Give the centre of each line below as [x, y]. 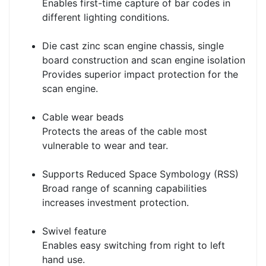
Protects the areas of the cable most [125, 132]
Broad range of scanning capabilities [124, 189]
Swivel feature [74, 231]
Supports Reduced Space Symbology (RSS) [140, 174]
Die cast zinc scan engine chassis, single [133, 46]
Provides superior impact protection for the [140, 75]
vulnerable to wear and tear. [105, 146]
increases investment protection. [115, 203]
